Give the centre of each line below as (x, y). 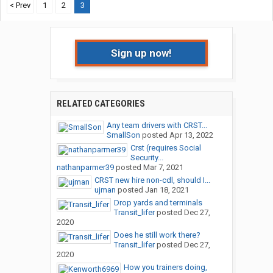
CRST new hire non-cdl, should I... (152, 180)
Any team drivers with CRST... (157, 126)
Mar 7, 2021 (163, 168)
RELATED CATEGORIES (101, 104)
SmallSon (123, 135)
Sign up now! (141, 53)
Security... (147, 158)
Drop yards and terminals (158, 203)
